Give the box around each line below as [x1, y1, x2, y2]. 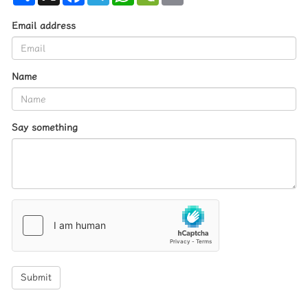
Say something [12, 122, 78, 133]
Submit [21, 272, 52, 283]
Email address [12, 20, 76, 32]
